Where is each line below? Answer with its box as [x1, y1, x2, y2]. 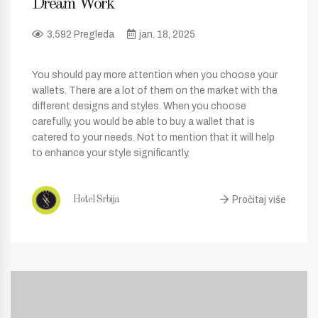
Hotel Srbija [71, 194, 119, 204]
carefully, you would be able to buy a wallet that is [32, 116, 255, 127]
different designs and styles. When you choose [32, 100, 246, 111]
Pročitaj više [232, 194, 286, 206]
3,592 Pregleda [47, 28, 114, 40]
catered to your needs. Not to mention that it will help [32, 131, 275, 143]
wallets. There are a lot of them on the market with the [32, 84, 278, 96]
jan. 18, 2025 [139, 28, 195, 40]
